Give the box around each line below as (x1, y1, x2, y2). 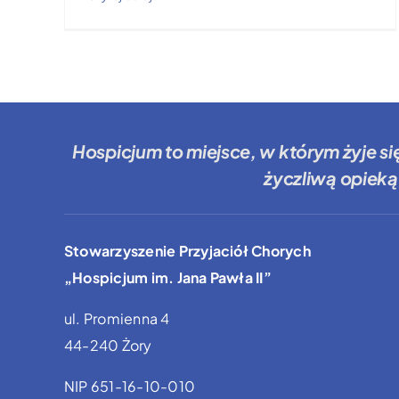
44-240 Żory (63, 335, 152, 354)
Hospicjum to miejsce (72, 139, 251, 162)
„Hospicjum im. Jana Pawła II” (63, 267, 272, 287)
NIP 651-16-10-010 (63, 376, 196, 395)
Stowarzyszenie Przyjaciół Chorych (63, 240, 311, 260)
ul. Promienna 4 (63, 308, 170, 328)
